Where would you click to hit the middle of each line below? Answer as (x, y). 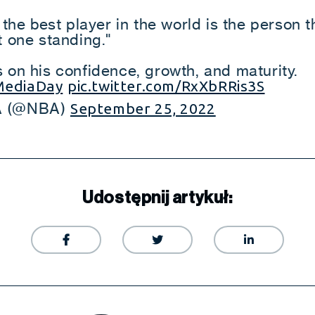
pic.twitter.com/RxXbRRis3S (166, 86)
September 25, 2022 (143, 108)
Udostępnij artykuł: (157, 198)
